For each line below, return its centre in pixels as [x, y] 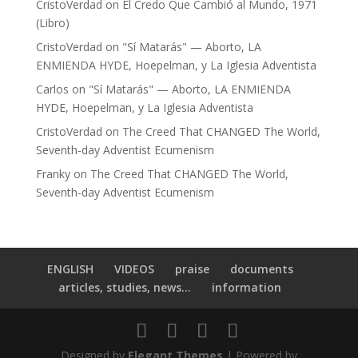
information [247, 287]
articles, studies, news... [125, 287]
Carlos [52, 89]
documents [261, 269]
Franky [53, 174]
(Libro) [52, 23]
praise [192, 269]
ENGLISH [70, 269]
